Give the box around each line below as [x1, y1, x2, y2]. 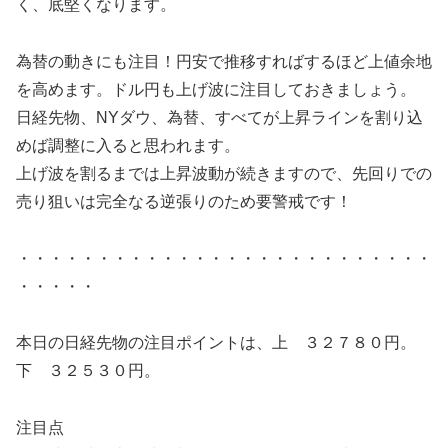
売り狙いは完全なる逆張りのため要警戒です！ [16, 192, 352, 210]
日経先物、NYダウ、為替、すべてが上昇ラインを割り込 [16, 108, 423, 126]
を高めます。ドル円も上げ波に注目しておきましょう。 [16, 80, 416, 98]
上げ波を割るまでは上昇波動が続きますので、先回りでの [16, 164, 432, 182]
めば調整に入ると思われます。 [16, 136, 240, 154]
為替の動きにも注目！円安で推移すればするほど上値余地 [16, 52, 432, 70]
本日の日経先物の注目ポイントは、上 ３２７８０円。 [16, 334, 432, 352]
